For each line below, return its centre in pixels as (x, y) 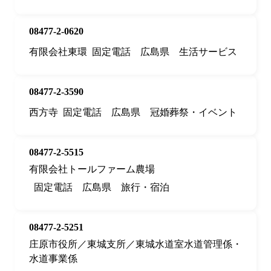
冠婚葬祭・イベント (194, 113)
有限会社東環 (58, 52)
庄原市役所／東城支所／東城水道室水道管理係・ (135, 244)
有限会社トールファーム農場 (92, 169)
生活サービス (208, 52)
